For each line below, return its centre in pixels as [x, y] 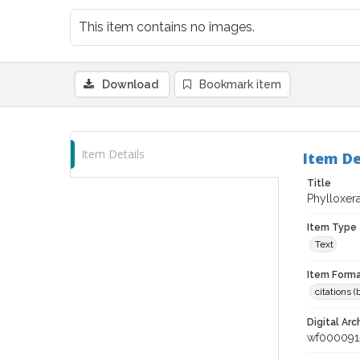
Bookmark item [240, 84]
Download [130, 84]
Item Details [113, 154]
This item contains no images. [167, 27]
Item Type [332, 227]
